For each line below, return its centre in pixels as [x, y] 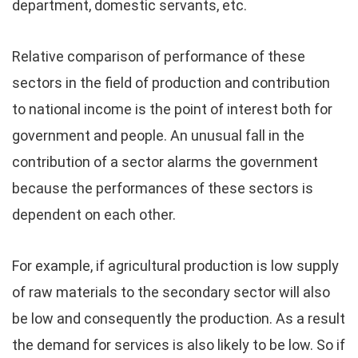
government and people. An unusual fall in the [158, 135]
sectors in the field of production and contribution [171, 83]
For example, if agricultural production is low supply [175, 266]
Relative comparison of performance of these [159, 56]
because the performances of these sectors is [163, 188]
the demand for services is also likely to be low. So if [179, 345]
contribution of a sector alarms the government [165, 162]
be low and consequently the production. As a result [179, 318]
